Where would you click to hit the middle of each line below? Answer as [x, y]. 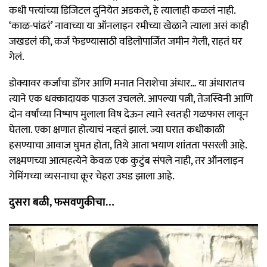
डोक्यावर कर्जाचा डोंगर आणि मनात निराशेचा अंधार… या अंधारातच [127, 84]
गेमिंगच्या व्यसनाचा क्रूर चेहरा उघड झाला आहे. [92, 177]
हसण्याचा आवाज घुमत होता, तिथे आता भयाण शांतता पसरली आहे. [128, 146]
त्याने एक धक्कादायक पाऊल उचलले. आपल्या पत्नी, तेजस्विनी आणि [131, 99]
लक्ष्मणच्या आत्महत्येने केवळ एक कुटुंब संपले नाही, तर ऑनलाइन [126, 161]
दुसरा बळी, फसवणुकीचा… [61, 203]
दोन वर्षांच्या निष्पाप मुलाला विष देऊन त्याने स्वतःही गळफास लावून [129, 115]
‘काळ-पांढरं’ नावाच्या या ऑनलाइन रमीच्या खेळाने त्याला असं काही [129, 27]
